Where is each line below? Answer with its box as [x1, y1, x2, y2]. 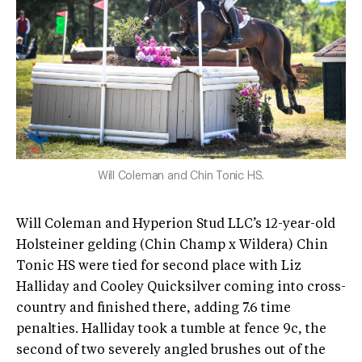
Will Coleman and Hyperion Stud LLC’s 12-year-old [16, 217, 335, 231]
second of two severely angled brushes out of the [16, 343, 326, 357]
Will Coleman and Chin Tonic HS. [97, 170, 265, 182]
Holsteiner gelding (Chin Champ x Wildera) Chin [16, 238, 328, 252]
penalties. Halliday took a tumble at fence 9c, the [16, 322, 326, 336]
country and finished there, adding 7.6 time [16, 301, 291, 315]
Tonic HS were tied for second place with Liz [16, 259, 301, 273]
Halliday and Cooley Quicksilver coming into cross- [16, 280, 346, 294]
